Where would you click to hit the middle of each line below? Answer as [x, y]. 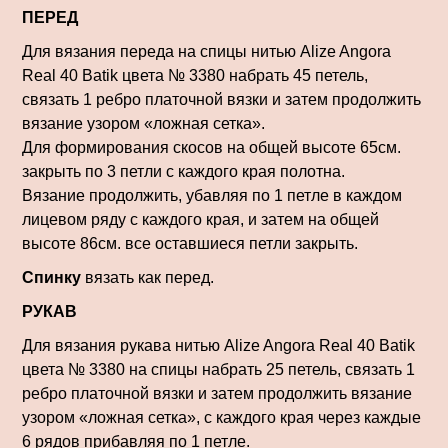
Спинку [51, 277]
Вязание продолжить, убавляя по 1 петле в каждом [212, 195]
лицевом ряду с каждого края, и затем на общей [200, 219]
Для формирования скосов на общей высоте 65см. [211, 147]
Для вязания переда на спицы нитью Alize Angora [206, 51]
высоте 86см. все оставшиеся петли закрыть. [190, 243]
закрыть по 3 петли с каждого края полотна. [183, 171]
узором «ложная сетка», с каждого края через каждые [221, 417]
